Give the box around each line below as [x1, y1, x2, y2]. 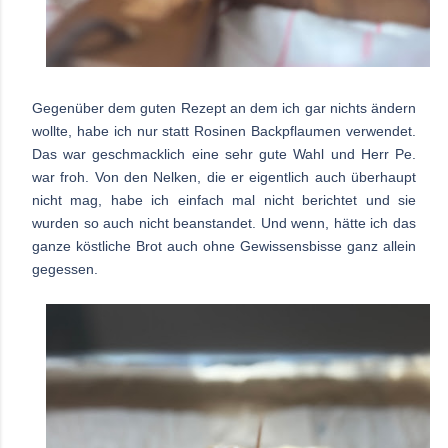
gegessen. [32, 261, 98, 278]
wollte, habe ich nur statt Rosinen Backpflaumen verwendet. [32, 123, 416, 140]
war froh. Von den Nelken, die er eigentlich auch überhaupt [32, 169, 416, 186]
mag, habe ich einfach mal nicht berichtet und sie [70, 192, 417, 209]
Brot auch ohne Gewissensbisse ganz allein [136, 238, 416, 255]
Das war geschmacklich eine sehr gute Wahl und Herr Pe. [32, 146, 416, 163]
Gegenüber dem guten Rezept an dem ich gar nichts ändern [32, 100, 416, 117]
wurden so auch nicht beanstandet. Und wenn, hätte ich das [32, 215, 416, 232]
